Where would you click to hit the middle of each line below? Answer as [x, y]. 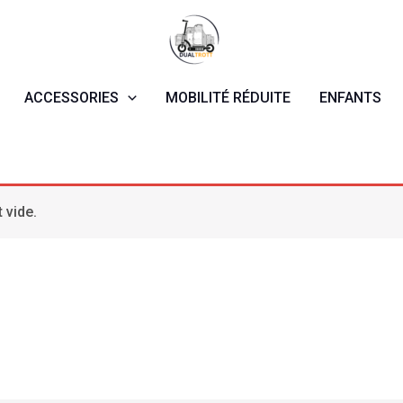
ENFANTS [350, 98]
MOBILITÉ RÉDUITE [228, 98]
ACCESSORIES [72, 98]
